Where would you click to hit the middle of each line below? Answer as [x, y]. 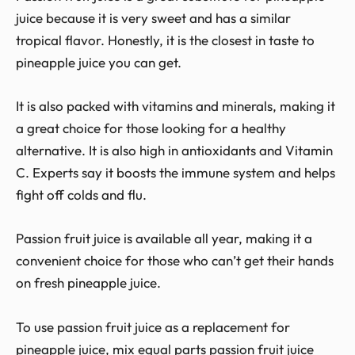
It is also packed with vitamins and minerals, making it [176, 106]
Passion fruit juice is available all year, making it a [164, 239]
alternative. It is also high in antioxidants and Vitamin [174, 151]
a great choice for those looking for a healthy [151, 128]
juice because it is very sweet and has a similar [153, 18]
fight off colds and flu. [81, 195]
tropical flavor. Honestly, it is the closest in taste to [165, 40]
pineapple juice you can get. [99, 63]
